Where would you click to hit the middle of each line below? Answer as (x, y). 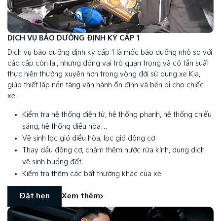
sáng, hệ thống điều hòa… (65, 126)
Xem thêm (81, 196)
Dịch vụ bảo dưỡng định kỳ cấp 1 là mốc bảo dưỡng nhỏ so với (110, 52)
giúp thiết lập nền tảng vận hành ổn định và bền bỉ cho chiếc (106, 85)
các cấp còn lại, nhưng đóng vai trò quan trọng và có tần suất (108, 63)
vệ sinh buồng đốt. (53, 162)
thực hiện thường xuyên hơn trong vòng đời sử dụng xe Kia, (104, 74)
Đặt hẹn (35, 196)
